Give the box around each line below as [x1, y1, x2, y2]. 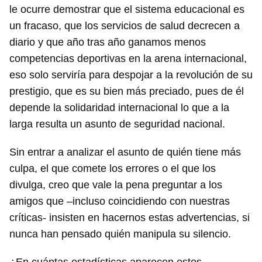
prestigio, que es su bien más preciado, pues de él [9, 85, 244, 97]
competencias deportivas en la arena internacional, [9, 53, 247, 64]
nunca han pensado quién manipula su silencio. [9, 228, 231, 240]
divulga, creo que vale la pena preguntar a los [9, 179, 222, 191]
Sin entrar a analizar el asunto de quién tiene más [9, 146, 241, 158]
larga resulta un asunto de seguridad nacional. [9, 118, 225, 130]
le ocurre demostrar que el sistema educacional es [9, 4, 244, 15]
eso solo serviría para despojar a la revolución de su [9, 69, 253, 81]
